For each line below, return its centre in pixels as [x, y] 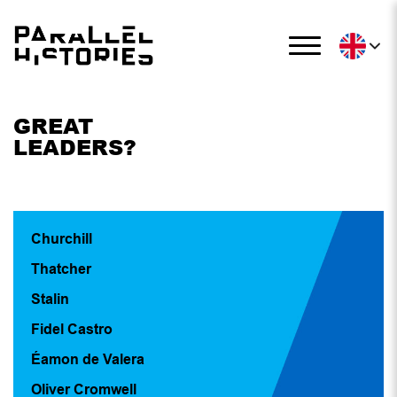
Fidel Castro [72, 329]
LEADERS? [75, 146]
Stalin [50, 299]
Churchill [62, 238]
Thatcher [61, 269]
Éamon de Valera [88, 359]
